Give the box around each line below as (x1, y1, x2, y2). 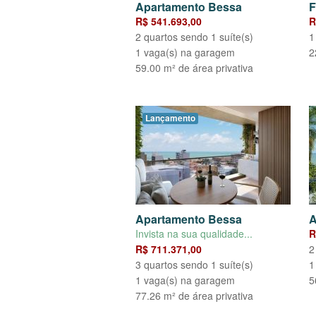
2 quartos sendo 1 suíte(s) (135, 30, 253, 44)
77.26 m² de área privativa (135, 288, 253, 303)
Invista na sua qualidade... (135, 226, 253, 241)
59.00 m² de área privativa (135, 61, 253, 75)
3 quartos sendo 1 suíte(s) (135, 257, 253, 272)
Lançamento (145, 112, 195, 125)
